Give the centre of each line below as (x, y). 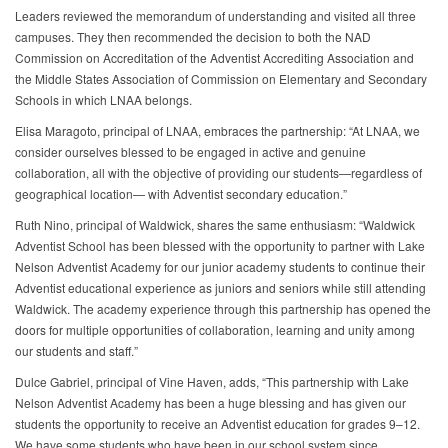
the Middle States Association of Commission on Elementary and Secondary (221, 79)
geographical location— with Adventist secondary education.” (181, 194)
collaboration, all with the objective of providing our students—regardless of (218, 173)
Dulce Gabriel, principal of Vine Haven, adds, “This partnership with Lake (212, 382)
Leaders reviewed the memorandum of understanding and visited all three (215, 16)
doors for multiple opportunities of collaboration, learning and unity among (215, 330)
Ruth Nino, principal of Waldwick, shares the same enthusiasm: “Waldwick (215, 225)
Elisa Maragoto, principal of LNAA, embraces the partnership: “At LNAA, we (217, 131)
